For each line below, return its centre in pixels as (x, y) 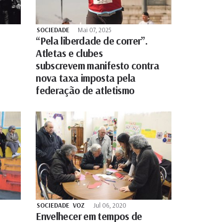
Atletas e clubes (69, 53)
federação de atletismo (85, 90)
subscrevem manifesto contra (98, 65)
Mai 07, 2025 (95, 29)
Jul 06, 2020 (110, 205)
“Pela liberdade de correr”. (92, 40)
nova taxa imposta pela (86, 78)
